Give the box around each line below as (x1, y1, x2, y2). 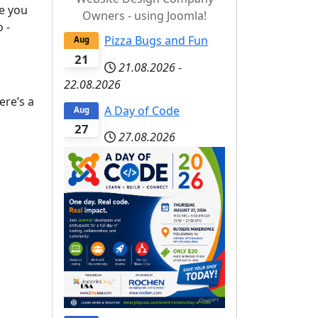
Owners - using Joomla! (82, 8, 207, 24)
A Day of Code (104, 102, 180, 119)
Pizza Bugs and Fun (104, 33, 209, 49)
